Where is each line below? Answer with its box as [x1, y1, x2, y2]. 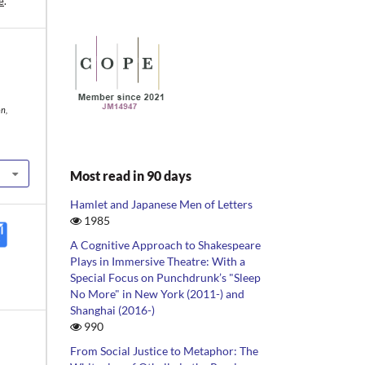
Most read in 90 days [70, 167, 191, 183]
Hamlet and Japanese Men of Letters [70, 196, 253, 211]
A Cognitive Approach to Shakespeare [70, 237, 261, 252]
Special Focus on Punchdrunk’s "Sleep [70, 270, 261, 284]
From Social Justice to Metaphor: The [70, 343, 258, 358]
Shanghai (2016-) [70, 302, 155, 317]
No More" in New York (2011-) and [70, 286, 244, 301]
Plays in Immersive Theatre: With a [70, 253, 245, 268]
